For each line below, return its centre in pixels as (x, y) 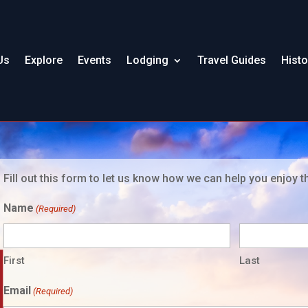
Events (95, 60)
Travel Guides (232, 60)
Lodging (148, 60)
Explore (44, 60)
